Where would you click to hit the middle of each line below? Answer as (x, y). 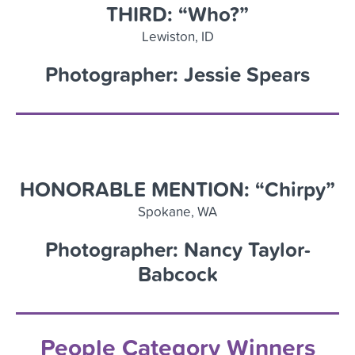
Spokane (164, 212)
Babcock (177, 274)
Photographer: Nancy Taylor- (177, 250)
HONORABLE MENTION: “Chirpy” (177, 189)
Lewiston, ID (177, 36)
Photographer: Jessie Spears (177, 74)
